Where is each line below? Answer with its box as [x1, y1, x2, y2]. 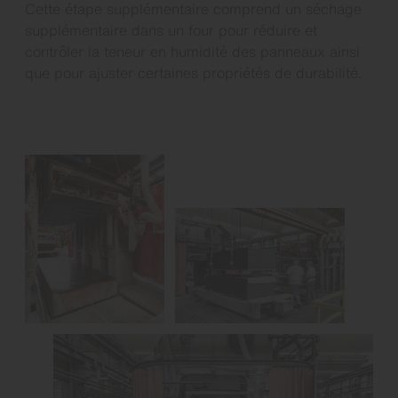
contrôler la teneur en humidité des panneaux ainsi [25, 40, 360, 62]
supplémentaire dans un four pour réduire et [25, 19, 317, 41]
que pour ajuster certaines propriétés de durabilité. [25, 61, 362, 84]
